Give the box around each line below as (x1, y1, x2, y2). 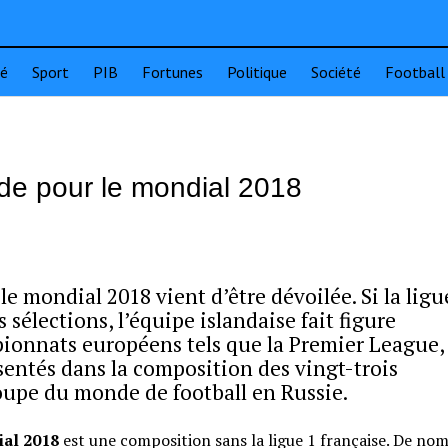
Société (311, 62, 361, 82)
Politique (227, 62, 287, 82)
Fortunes (142, 62, 203, 82)
